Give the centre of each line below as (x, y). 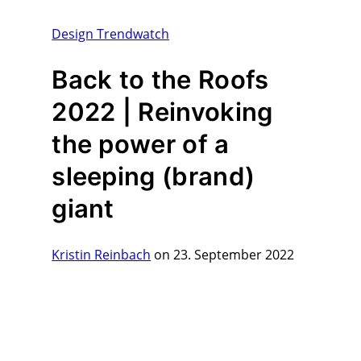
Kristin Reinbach (102, 254)
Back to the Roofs (160, 80)
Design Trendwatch (111, 34)
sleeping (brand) (154, 176)
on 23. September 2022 (223, 254)
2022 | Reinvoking (162, 112)
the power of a (141, 144)
